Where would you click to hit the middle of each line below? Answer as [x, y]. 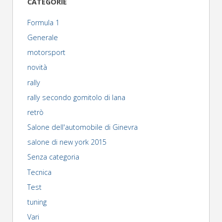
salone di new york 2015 [67, 142]
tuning [37, 202]
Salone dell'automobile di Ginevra [82, 127]
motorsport [46, 53]
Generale [42, 37]
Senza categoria [53, 157]
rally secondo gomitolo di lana [76, 97]
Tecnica [39, 172]
